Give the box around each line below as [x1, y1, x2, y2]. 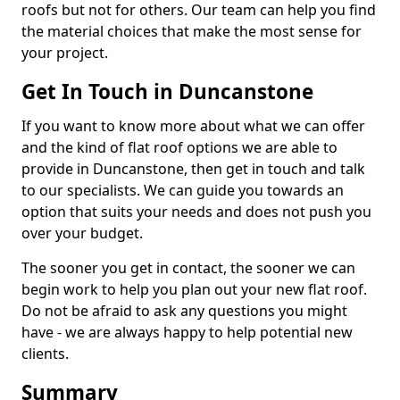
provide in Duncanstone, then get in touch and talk [21, 159, 365, 179]
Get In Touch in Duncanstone [21, 78, 313, 105]
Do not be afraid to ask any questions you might [21, 301, 347, 321]
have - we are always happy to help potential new [21, 322, 353, 342]
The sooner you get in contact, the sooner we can [21, 258, 355, 278]
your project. [21, 43, 108, 62]
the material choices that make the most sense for [21, 21, 362, 41]
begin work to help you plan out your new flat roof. [21, 279, 367, 299]
